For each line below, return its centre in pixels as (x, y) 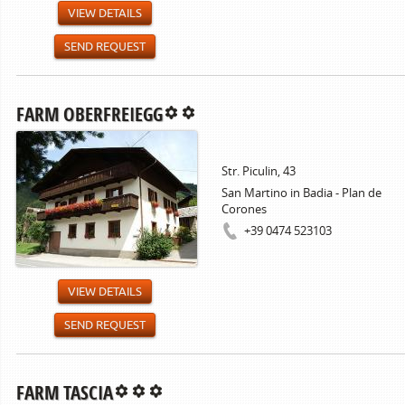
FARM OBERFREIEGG (89, 114)
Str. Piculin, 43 (259, 171)
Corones (244, 209)
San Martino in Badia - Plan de (301, 193)
